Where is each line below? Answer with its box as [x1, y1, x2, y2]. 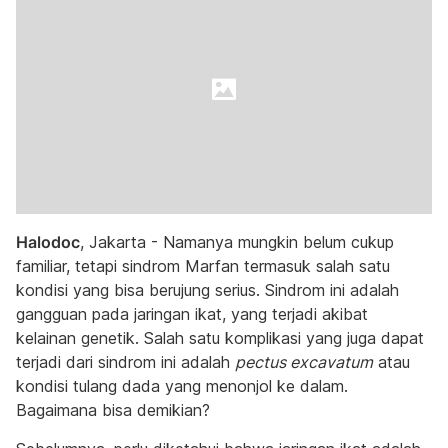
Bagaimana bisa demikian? [16, 400, 210, 420]
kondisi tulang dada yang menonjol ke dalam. [16, 376, 348, 396]
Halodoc [16, 232, 80, 252]
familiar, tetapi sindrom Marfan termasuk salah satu [16, 256, 390, 276]
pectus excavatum [235, 352, 373, 372]
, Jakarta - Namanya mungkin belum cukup [80, 232, 394, 252]
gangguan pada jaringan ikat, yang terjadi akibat [16, 304, 368, 324]
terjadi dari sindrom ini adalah [16, 352, 235, 372]
